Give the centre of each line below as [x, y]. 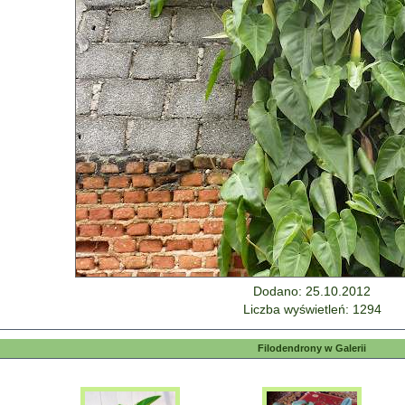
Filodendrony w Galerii [312, 348]
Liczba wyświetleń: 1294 [312, 309]
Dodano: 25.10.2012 [312, 291]
